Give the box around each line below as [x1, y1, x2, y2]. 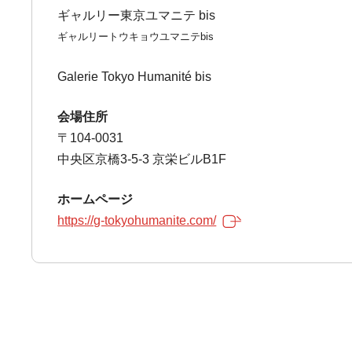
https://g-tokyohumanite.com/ [57, 214, 217, 227]
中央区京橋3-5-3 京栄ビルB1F [57, 152, 227, 166]
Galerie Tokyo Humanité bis [57, 70, 212, 83]
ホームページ [57, 192, 134, 206]
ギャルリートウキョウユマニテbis [57, 31, 214, 42]
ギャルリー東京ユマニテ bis [57, 9, 216, 22]
